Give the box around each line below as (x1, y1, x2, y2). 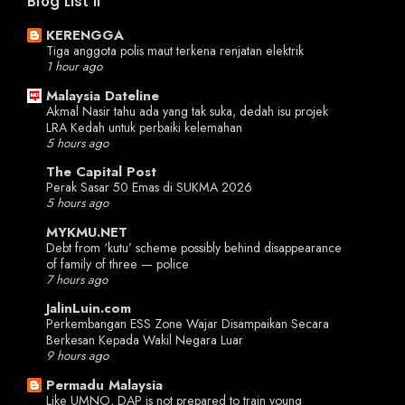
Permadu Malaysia (46, 374, 163, 395)
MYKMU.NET (46, 221, 127, 242)
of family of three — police (46, 254, 189, 273)
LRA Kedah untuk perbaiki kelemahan (46, 118, 242, 137)
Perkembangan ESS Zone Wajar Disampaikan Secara (46, 315, 329, 334)
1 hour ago (46, 58, 102, 76)
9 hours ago (46, 347, 108, 365)
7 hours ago (46, 270, 108, 288)
